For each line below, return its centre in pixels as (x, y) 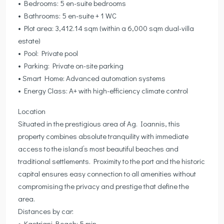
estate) (29, 40)
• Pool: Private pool (48, 53)
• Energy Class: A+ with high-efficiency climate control (103, 90)
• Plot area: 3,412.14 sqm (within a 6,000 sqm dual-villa (106, 28)
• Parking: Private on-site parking (71, 65)
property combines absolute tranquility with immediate (103, 136)
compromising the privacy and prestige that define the (103, 186)
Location (32, 111)
